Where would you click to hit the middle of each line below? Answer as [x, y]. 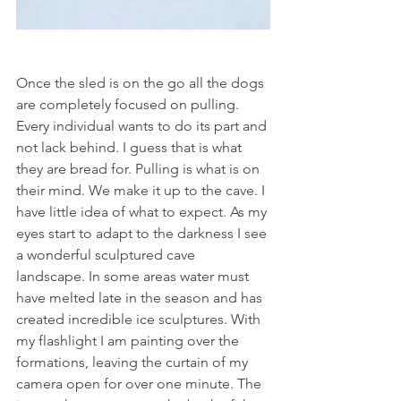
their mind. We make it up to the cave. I [142, 190]
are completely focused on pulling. [129, 104]
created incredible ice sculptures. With [140, 319]
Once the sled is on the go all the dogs [142, 83]
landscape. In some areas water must [134, 276]
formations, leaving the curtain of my [134, 362]
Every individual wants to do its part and [143, 126]
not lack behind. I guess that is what [131, 147]
